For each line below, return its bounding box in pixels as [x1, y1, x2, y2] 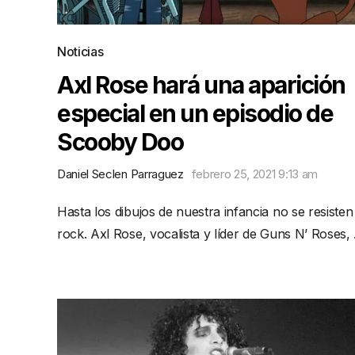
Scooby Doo [57, 128, 183, 156]
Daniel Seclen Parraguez [57, 166, 184, 181]
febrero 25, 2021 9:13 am [191, 166, 318, 181]
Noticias [57, 44, 104, 59]
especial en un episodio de [57, 99, 333, 128]
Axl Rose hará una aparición [57, 71, 345, 99]
